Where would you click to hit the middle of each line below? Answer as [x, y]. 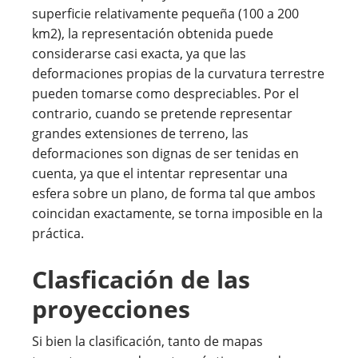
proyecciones [111, 309]
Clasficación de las [141, 280]
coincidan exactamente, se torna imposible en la [177, 214]
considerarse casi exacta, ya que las [139, 54]
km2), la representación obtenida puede [153, 34]
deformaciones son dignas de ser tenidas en [165, 154]
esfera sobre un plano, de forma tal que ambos [174, 194]
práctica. [58, 234]
